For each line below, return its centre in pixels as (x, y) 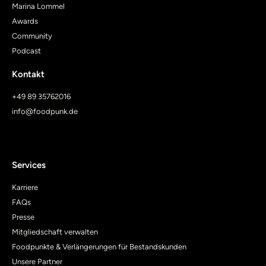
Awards (25, 21)
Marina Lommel (38, 6)
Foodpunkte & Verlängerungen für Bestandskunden (99, 247)
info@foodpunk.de (45, 111)
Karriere (25, 188)
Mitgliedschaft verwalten (55, 232)
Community (32, 36)
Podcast (26, 50)
